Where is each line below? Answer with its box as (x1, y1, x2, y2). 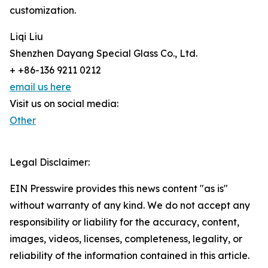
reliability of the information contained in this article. (10, 249, 249, 262)
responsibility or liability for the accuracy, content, (10, 216, 239, 229)
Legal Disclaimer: (10, 156, 90, 169)
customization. (10, 4, 78, 17)
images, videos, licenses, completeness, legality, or (10, 233, 242, 245)
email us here (10, 81, 71, 93)
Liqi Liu (10, 31, 43, 43)
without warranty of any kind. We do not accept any (10, 199, 250, 212)
